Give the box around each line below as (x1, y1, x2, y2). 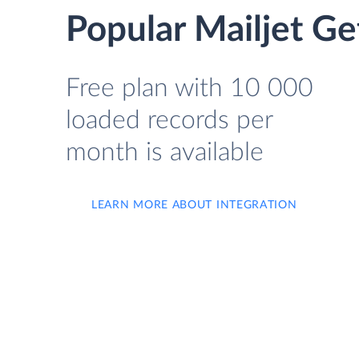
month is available (66, 139, 264, 165)
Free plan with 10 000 (66, 75, 313, 101)
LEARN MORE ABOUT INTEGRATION (91, 200, 297, 211)
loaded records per (66, 107, 272, 133)
